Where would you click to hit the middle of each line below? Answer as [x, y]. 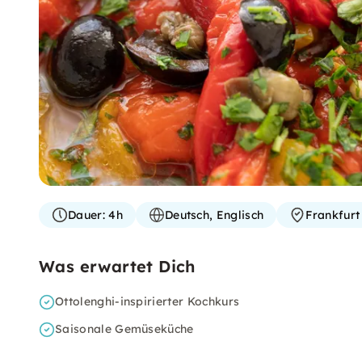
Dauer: [86, 215]
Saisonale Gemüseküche [124, 329]
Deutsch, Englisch [214, 215]
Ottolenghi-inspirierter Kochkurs [147, 301]
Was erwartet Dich [117, 266]
